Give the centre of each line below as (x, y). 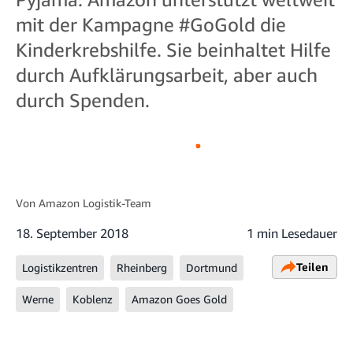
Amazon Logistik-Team (95, 203)
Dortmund (212, 267)
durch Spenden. (83, 100)
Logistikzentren (60, 267)
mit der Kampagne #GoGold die (151, 24)
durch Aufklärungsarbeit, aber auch (167, 75)
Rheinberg (142, 267)
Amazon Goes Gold (179, 299)
